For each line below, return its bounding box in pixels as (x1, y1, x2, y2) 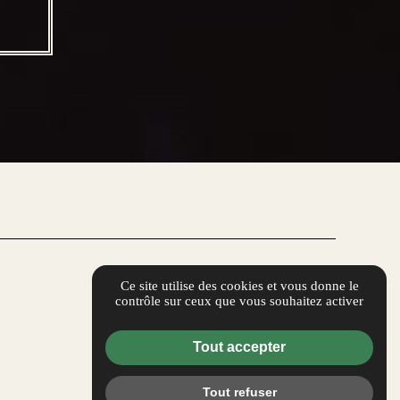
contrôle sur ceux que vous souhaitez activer (115, 293, 363, 308)
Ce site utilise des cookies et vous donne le (120, 278, 359, 293)
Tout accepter (193, 339, 286, 355)
